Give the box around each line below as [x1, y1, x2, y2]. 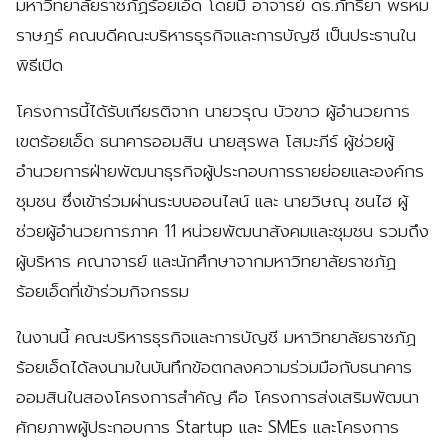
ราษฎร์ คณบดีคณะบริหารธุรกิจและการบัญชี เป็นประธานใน [16, 21, 416, 48]
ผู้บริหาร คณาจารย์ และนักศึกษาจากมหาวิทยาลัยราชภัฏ [16, 247, 396, 274]
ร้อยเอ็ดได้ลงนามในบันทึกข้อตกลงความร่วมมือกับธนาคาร [16, 353, 412, 380]
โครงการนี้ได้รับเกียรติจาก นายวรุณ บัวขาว [16, 97, 326, 124]
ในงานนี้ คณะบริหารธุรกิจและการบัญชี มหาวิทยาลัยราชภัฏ [16, 323, 416, 350]
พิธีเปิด [16, 51, 63, 78]
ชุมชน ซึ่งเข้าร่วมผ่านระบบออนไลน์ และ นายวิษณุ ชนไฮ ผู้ [16, 187, 408, 214]
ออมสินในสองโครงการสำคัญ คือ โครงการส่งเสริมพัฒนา [16, 383, 419, 410]
